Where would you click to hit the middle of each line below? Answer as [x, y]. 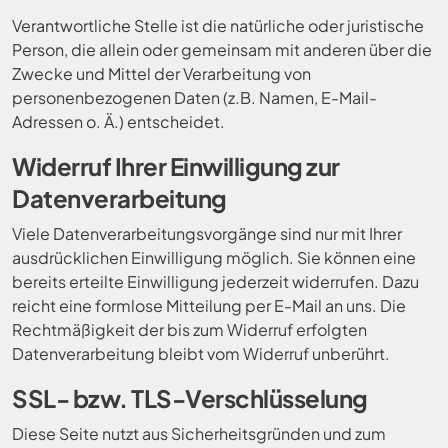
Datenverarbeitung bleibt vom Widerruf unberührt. [201, 353]
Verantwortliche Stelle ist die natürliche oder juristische [218, 25]
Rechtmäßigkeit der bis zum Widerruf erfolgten [189, 329]
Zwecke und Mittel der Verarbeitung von [161, 73]
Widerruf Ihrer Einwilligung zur [176, 166]
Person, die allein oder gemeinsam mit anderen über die [222, 49]
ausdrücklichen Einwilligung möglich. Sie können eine [214, 257]
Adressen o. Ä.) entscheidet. [118, 121]
